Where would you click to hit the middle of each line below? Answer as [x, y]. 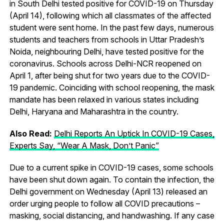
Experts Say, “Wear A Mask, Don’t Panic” [84, 145]
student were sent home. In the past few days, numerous [111, 27]
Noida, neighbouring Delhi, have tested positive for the [106, 51]
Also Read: [31, 133]
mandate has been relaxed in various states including [104, 99]
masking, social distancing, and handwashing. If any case [112, 215]
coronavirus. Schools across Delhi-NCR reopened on [105, 63]
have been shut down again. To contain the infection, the [112, 179]
